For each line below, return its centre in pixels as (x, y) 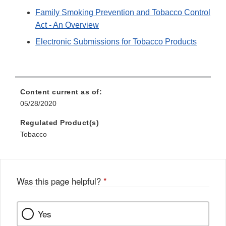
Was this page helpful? (60, 181)
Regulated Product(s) (60, 123)
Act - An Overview (67, 25)
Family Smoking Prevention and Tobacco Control (123, 13)
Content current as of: (61, 92)
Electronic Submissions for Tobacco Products (116, 42)
